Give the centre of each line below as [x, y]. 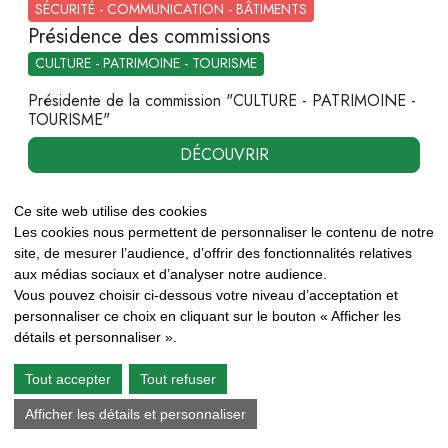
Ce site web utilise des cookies [110, 211]
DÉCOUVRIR [224, 155]
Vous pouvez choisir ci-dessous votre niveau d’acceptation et [206, 295]
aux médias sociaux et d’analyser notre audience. [170, 274]
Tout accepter [68, 379]
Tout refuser [178, 379]
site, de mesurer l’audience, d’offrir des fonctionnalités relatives [213, 253]
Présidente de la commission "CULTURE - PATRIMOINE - [222, 101]
